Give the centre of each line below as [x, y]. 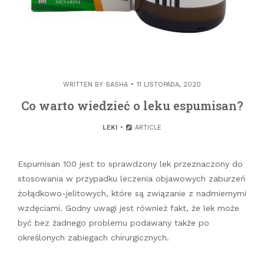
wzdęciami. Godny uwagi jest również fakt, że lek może [128, 208]
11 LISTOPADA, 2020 [169, 85]
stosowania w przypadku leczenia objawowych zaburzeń [132, 179]
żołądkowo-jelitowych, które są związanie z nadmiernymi [132, 194]
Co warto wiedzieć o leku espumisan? [132, 106]
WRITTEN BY [84, 85]
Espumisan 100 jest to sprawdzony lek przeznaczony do [130, 164]
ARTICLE [147, 128]
